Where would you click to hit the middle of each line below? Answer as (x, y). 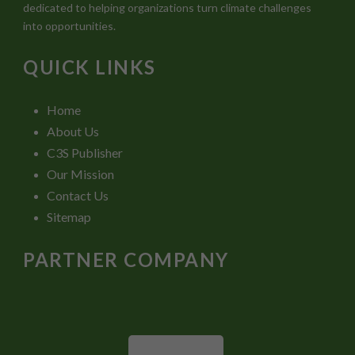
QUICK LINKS (90, 67)
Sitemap (69, 217)
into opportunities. (69, 26)
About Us (73, 132)
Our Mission (80, 174)
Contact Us (78, 196)
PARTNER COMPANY (126, 260)
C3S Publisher (85, 153)
